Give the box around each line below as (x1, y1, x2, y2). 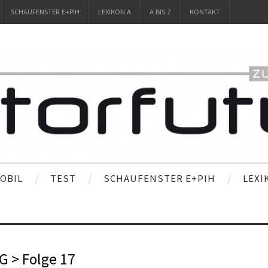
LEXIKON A (98, 7, 131, 16)
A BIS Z (150, 7, 171, 16)
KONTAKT (190, 7, 220, 16)
